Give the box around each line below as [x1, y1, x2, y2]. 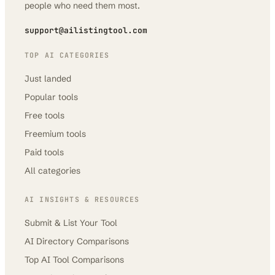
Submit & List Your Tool [25, 217, 117, 228]
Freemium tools [25, 128, 86, 139]
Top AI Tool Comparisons [25, 254, 124, 265]
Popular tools [25, 91, 78, 103]
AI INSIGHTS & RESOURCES [25, 195, 140, 204]
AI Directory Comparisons [25, 236, 129, 247]
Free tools [25, 110, 64, 121]
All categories [25, 165, 80, 176]
